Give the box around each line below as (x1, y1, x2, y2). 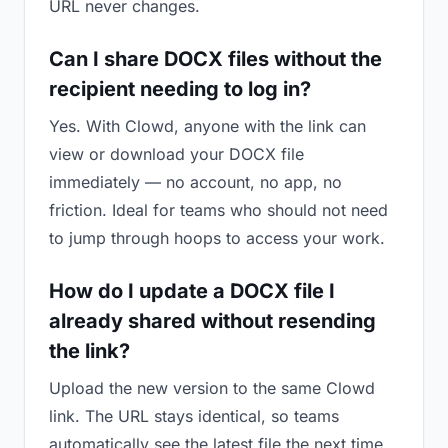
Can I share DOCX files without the (49, 47, 382, 71)
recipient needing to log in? (49, 77, 311, 101)
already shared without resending (49, 309, 376, 333)
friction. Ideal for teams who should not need (49, 200, 388, 220)
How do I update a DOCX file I (49, 279, 335, 303)
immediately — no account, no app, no (49, 172, 342, 192)
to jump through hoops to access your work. (49, 228, 385, 248)
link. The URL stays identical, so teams (49, 406, 339, 426)
